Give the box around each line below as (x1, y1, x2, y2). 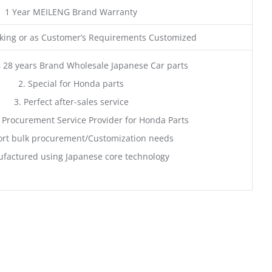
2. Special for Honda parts (18, 77, 124, 89)
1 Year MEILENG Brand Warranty (5, 5, 137, 18)
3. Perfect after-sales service (13, 95, 129, 107)
